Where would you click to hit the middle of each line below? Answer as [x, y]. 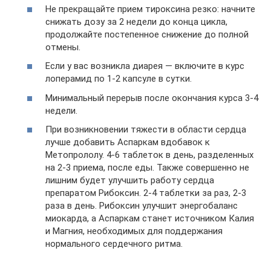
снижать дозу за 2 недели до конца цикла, [136, 21]
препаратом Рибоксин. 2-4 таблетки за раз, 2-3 [146, 193]
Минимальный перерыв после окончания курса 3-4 [152, 98]
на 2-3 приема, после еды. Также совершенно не [147, 168]
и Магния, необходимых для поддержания [134, 231]
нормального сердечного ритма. [114, 244]
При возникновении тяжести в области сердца [146, 130]
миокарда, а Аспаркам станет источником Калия [150, 219]
